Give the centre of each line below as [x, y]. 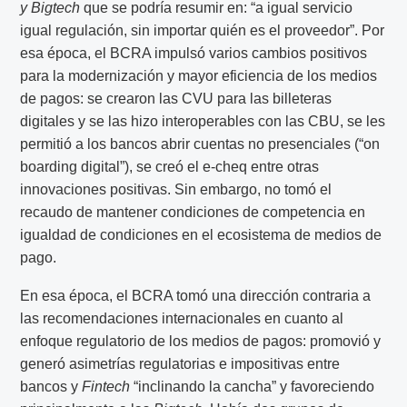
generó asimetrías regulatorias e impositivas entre [180, 364]
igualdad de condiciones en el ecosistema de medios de [201, 234]
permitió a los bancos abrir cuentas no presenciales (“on [200, 144]
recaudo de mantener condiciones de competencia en [193, 212]
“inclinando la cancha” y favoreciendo [253, 387]
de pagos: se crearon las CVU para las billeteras [176, 98]
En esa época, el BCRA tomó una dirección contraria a [196, 296]
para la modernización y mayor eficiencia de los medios [199, 75]
